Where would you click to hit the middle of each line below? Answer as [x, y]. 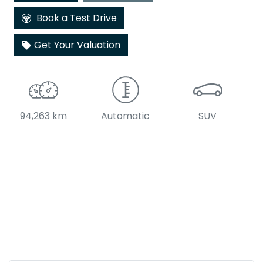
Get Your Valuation [77, 45]
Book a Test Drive [77, 18]
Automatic [126, 116]
